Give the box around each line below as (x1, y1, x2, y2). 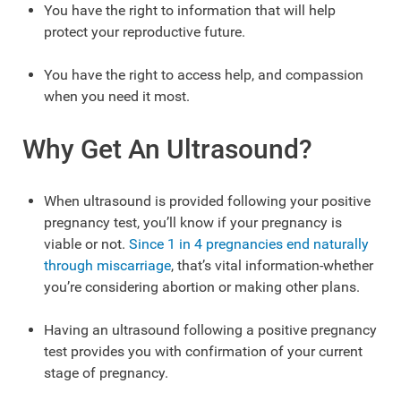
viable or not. (44, 235, 125, 253)
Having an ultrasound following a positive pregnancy (44, 321, 377, 339)
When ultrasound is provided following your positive (44, 192, 371, 210)
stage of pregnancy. (44, 364, 168, 382)
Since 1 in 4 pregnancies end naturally (125, 235, 369, 253)
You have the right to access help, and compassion (44, 66, 363, 84)
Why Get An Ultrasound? (22, 133, 312, 166)
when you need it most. (44, 88, 190, 106)
